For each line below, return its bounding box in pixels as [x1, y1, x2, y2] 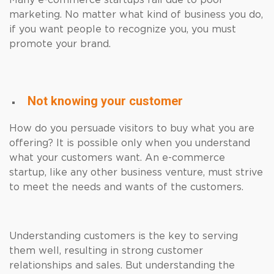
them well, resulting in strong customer [9, 246, 203, 256]
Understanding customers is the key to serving [9, 231, 238, 241]
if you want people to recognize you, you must [9, 24, 236, 34]
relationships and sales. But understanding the [9, 261, 235, 270]
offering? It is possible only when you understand [9, 138, 250, 148]
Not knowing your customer [28, 94, 183, 108]
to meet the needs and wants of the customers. [9, 182, 243, 192]
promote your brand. [9, 39, 111, 49]
